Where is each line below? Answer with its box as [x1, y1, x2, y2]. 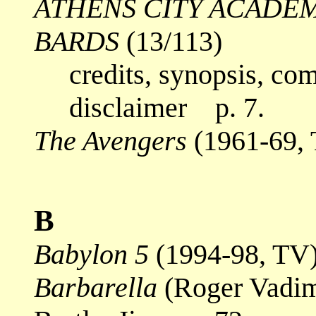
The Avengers [34, 124, 187, 157]
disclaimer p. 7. [34, 91, 265, 123]
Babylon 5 [34, 238, 149, 270]
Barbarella [34, 271, 157, 303]
